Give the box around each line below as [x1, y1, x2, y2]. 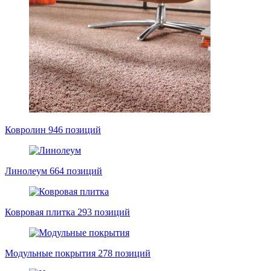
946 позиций [48, 125, 101, 135]
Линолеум [5, 166, 47, 176]
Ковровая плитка [5, 207, 75, 217]
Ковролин [5, 125, 46, 135]
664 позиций [50, 166, 102, 176]
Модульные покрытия [5, 248, 96, 258]
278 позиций [98, 248, 151, 258]
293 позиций [77, 207, 130, 217]
